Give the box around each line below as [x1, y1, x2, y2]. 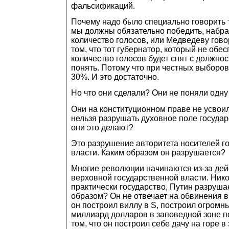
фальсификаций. [71, 1, 135, 10]
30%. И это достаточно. [71, 72, 159, 81]
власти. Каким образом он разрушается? [71, 148, 225, 157]
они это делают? [71, 123, 133, 132]
